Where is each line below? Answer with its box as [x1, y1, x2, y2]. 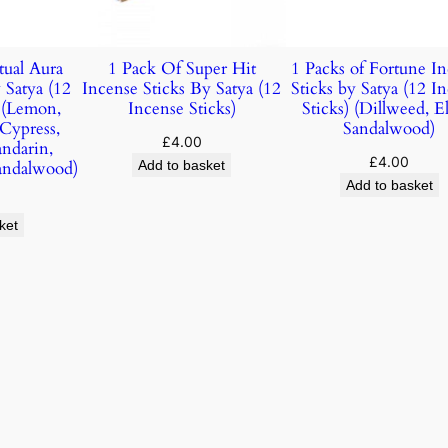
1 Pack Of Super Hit [107, 57, 256, 81]
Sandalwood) [343, 117, 436, 141]
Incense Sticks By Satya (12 [82, 77, 282, 101]
